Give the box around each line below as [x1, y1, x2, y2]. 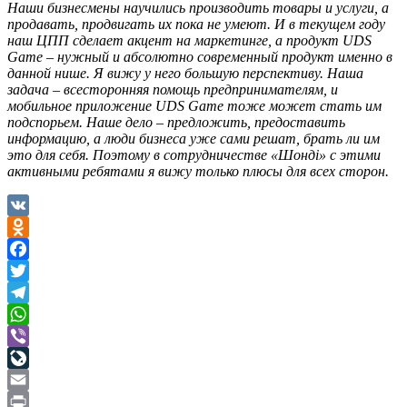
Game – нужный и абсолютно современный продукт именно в [7, 48, 392, 65]
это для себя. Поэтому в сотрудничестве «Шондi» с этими [7, 146, 381, 163]
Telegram [7, 305, 61, 322]
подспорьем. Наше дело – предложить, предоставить [7, 114, 345, 130]
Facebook [7, 262, 64, 278]
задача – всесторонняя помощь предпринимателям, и [7, 81, 338, 97]
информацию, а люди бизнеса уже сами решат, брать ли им [7, 130, 380, 146]
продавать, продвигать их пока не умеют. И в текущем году [7, 15, 385, 32]
